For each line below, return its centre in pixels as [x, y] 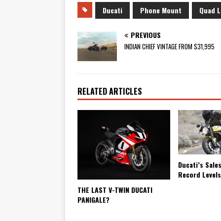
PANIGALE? [93, 199]
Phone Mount [161, 10]
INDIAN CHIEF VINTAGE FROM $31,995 [169, 46]
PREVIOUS [146, 35]
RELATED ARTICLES [110, 91]
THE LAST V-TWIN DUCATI [115, 189]
